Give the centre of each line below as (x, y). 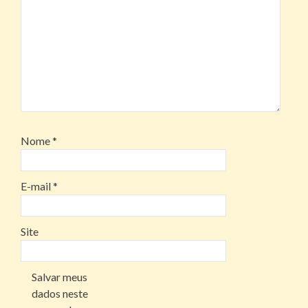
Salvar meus (59, 277)
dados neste (60, 293)
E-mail (37, 186)
